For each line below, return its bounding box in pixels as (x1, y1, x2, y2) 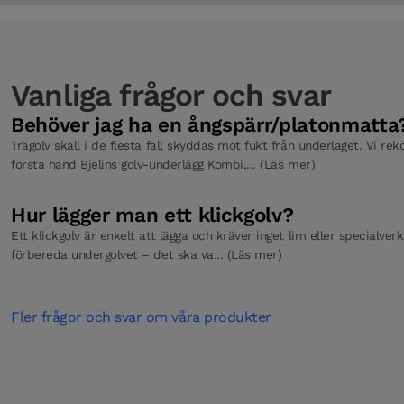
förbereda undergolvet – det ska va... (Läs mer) (11, 247, 282, 262)
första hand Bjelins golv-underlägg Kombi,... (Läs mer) (11, 157, 316, 171)
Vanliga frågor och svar (11, 78, 331, 113)
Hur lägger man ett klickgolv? (11, 203, 294, 226)
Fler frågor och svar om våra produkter (11, 308, 271, 326)
